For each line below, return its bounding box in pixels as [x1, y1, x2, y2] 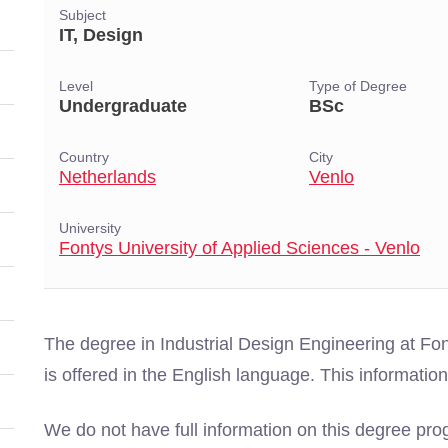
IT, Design [59, 25, 143, 45]
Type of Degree [309, 79, 407, 94]
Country [59, 150, 109, 165]
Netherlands [59, 167, 156, 187]
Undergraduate [59, 96, 187, 116]
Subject [59, 8, 106, 23]
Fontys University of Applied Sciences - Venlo [59, 238, 420, 258]
